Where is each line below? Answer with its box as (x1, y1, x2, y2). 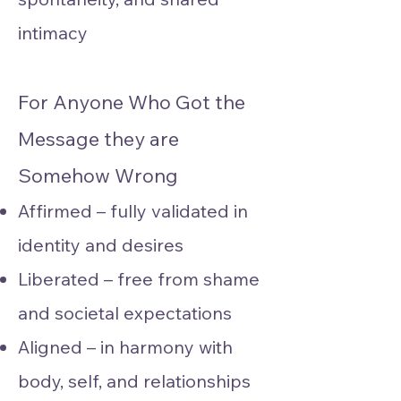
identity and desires (18, 234, 183, 256)
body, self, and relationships (18, 370, 251, 392)
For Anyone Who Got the (18, 90, 245, 115)
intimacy (18, 21, 88, 44)
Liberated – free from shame (18, 268, 260, 290)
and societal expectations (18, 302, 232, 324)
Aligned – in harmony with (18, 336, 233, 358)
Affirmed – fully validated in (18, 200, 248, 222)
